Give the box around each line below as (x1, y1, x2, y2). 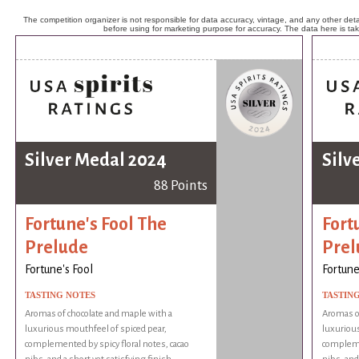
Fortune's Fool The (25, 214, 167, 234)
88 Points (153, 178, 208, 194)
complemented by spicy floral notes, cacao (25, 339, 190, 350)
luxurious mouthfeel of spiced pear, (25, 324, 167, 335)
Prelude (25, 237, 89, 257)
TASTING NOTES (25, 290, 96, 301)
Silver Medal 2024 (25, 151, 167, 171)
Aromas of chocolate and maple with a (25, 309, 173, 320)
